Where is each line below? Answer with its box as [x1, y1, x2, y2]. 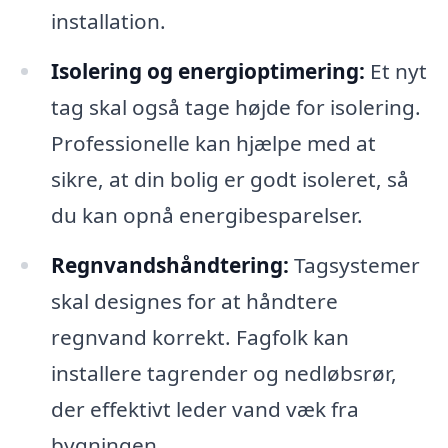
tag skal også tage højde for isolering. [50, 92, 421, 121]
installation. [50, 6, 166, 35]
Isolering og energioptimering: [50, 56, 365, 85]
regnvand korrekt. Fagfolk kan [50, 322, 349, 351]
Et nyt [364, 56, 427, 85]
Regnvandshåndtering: [50, 250, 289, 279]
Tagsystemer [288, 250, 420, 279]
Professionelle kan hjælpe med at [50, 128, 376, 157]
